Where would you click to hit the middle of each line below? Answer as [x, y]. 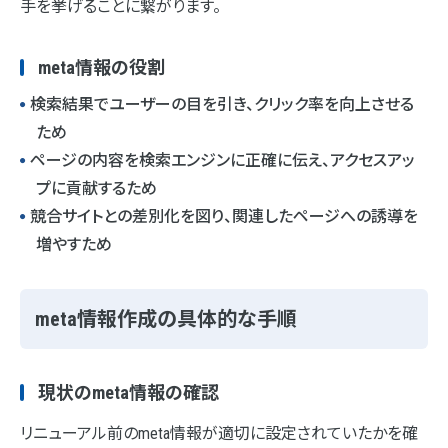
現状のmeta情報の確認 [128, 393]
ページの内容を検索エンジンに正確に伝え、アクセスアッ [222, 161]
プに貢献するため [96, 189]
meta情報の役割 [101, 68]
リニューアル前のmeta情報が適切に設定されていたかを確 [219, 434]
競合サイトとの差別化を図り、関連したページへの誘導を [224, 217]
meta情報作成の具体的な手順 [166, 319]
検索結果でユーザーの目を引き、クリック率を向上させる [222, 105]
